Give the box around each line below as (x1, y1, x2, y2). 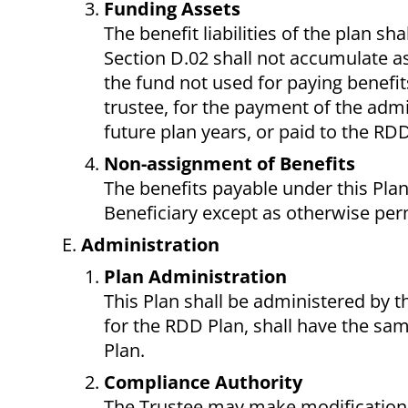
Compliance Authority (104, 370, 302, 395)
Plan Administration (104, 264, 287, 290)
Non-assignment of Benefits (104, 151, 355, 177)
